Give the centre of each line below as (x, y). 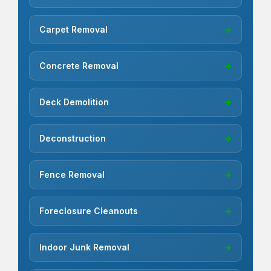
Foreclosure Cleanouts (89, 211)
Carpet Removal (73, 30)
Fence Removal (72, 175)
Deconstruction (73, 139)
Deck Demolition (74, 102)
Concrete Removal (79, 66)
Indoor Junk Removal (84, 247)
